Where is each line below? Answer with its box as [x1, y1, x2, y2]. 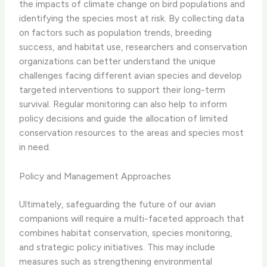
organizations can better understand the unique [19, 55, 216, 67]
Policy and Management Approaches [19, 170, 172, 182]
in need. [19, 141, 51, 153]
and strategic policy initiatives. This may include [19, 241, 216, 253]
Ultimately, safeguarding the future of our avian [19, 198, 216, 210]
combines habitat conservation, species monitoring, [19, 226, 233, 238]
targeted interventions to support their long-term [19, 83, 226, 95]
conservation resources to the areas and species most [19, 126, 244, 138]
